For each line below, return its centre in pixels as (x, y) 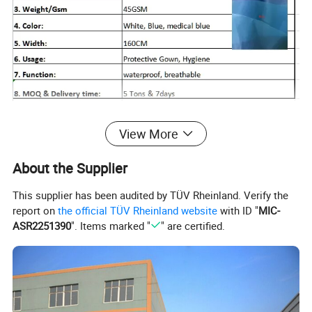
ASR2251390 (42, 225)
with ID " (238, 210)
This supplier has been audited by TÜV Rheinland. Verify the (151, 195)
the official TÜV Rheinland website (138, 210)
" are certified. (193, 225)
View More (148, 134)
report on (36, 210)
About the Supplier (70, 169)
